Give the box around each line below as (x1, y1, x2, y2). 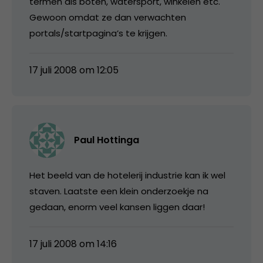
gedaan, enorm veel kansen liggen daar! (29, 200, 205, 213)
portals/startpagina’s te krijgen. (29, 26, 167, 39)
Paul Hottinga (74, 133, 139, 147)
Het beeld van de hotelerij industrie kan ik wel (29, 168, 225, 181)
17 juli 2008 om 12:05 (29, 63, 119, 77)
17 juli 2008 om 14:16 (29, 237, 117, 251)
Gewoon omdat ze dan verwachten (29, 11, 186, 23)
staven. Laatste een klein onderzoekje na (29, 184, 208, 197)
